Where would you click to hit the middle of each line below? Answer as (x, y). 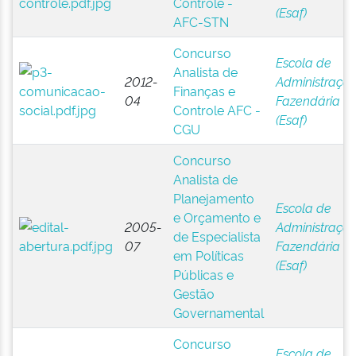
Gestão (193, 293)
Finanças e (204, 91)
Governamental (218, 312)
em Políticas (208, 255)
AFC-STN (201, 21)
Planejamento (213, 198)
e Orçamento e (217, 217)
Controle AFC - (217, 110)
